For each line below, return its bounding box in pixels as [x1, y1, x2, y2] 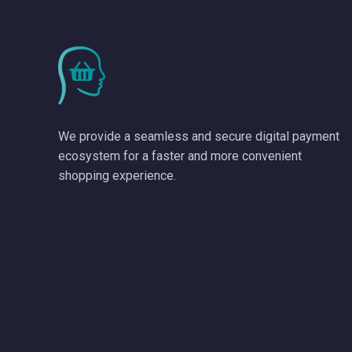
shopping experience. [58, 168, 176, 183]
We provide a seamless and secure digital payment [58, 129, 339, 144]
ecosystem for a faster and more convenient [58, 148, 302, 163]
